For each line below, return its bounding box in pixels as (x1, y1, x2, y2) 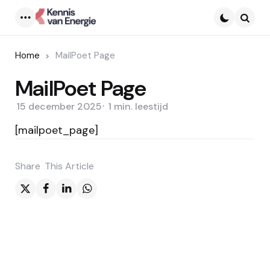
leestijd (135, 100, 168, 113)
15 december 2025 (16, 100, 102, 113)
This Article (45, 159, 94, 172)
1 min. (108, 100, 133, 113)
